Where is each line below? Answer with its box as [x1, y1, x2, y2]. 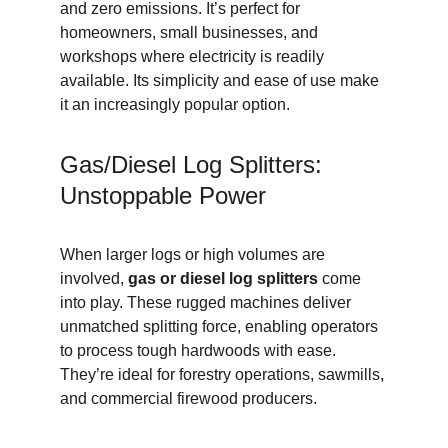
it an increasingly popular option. [60, 96, 290, 113]
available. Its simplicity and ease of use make [60, 72, 383, 89]
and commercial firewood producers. [60, 390, 317, 407]
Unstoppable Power [60, 182, 266, 209]
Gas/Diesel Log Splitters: [60, 151, 329, 178]
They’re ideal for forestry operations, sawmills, [60, 366, 388, 383]
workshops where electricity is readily [60, 48, 328, 65]
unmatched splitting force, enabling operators [60, 318, 382, 335]
